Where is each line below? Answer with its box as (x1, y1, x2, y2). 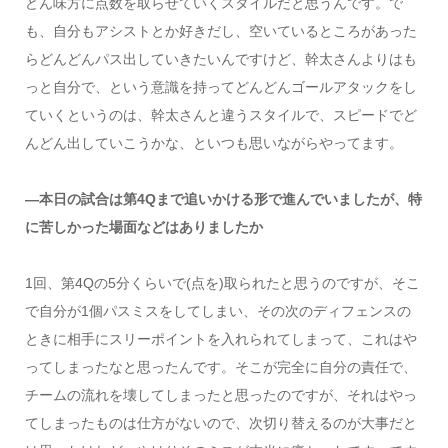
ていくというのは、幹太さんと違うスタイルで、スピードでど (24, 107, 417, 124)
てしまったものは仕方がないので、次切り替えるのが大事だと (24, 415, 417, 432)
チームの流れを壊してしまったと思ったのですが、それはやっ (24, 387, 417, 404)
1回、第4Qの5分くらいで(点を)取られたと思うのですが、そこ (24, 275, 420, 292)
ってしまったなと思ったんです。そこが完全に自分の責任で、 (24, 359, 417, 376)
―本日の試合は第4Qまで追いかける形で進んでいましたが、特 (24, 191, 422, 208)
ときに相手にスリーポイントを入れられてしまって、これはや (24, 331, 417, 348)
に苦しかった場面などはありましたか (24, 219, 263, 236)
